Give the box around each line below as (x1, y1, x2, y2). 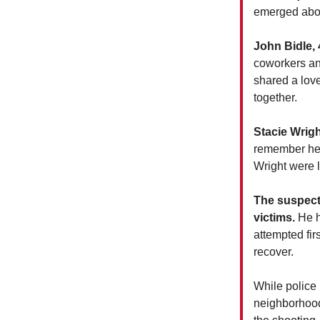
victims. (254, 211, 295, 224)
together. (254, 91, 297, 104)
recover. (254, 245, 294, 258)
